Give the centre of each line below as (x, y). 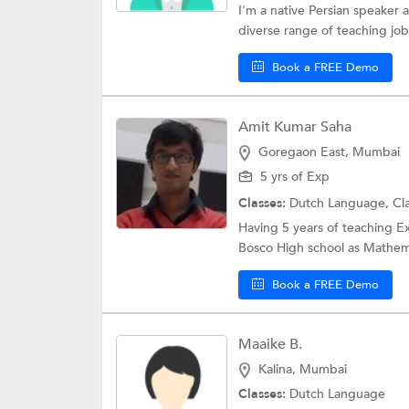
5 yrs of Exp (295, 176)
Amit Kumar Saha (295, 126)
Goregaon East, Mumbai (329, 152)
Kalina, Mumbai (303, 369)
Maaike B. (270, 344)
